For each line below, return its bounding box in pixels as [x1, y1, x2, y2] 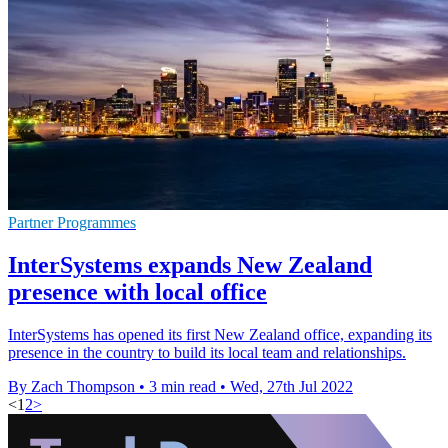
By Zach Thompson [8, 377, 135, 395]
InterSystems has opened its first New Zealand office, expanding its [8, 325, 432, 343]
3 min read [149, 377, 216, 395]
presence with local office [8, 278, 267, 305]
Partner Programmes [8, 214, 136, 232]
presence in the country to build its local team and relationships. [8, 343, 406, 361]
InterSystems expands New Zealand [8, 251, 372, 278]
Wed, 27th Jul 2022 [230, 377, 353, 395]
